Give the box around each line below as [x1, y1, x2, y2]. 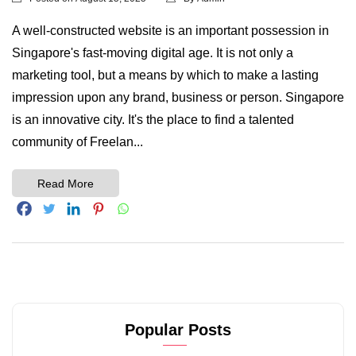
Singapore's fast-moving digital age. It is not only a [12, 46, 293, 60]
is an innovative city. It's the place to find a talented [12, 113, 294, 127]
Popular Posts [125, 321, 231, 339]
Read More [37, 176, 94, 190]
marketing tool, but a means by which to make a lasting [12, 68, 319, 83]
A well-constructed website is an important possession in [12, 24, 329, 38]
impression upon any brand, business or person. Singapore [12, 91, 344, 105]
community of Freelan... [12, 135, 143, 149]
